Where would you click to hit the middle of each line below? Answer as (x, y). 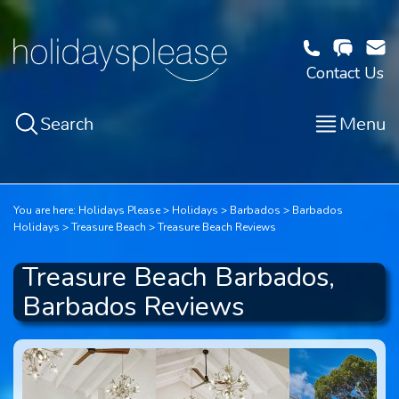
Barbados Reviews (133, 307)
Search (67, 124)
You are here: (45, 210)
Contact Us (345, 73)
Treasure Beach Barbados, (179, 277)
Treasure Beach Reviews (217, 227)
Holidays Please (119, 210)
